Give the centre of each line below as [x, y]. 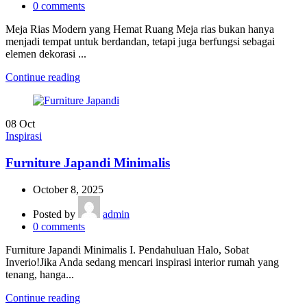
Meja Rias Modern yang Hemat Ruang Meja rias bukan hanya [140, 29]
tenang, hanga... [40, 274]
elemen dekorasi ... [46, 54]
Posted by [56, 214]
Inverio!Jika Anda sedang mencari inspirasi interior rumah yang [142, 262]
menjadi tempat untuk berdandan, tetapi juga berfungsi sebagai [140, 42]
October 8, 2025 [68, 189]
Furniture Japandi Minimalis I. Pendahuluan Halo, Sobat [127, 249]
